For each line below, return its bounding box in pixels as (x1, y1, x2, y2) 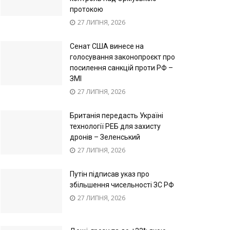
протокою (70, 5, 103, 14)
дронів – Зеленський (70, 133, 140, 142)
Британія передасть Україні (70, 111, 163, 120)
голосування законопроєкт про (70, 53, 175, 62)
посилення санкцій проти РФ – (70, 64, 173, 72)
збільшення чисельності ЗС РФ (70, 181, 174, 189)
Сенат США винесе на (70, 42, 144, 51)
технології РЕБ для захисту (70, 122, 161, 131)
